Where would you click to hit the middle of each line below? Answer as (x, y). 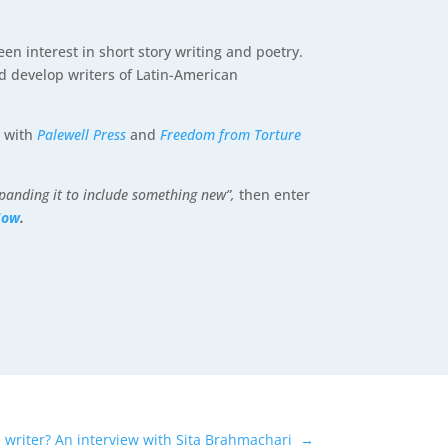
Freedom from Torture (231, 135)
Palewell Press (82, 135)
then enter (275, 195)
